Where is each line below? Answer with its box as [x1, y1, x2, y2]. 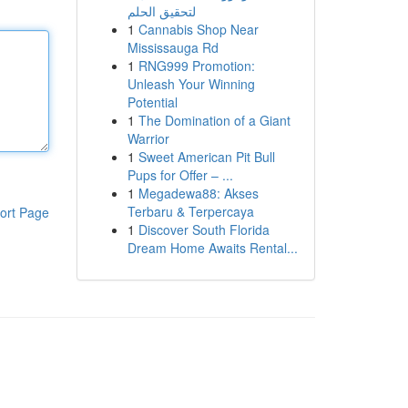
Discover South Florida [138, 220, 270, 239]
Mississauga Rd [127, 38, 219, 56]
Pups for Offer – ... [127, 166, 233, 184]
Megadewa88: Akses [138, 184, 259, 202]
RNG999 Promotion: [138, 56, 255, 75]
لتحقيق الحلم [127, 2, 196, 20]
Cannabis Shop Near [138, 20, 259, 38]
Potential [127, 93, 178, 111]
